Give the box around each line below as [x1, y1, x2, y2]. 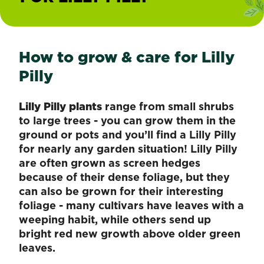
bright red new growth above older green [19, 226, 240, 241]
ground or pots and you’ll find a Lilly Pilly [19, 127, 236, 142]
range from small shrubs [102, 98, 234, 114]
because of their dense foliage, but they [19, 169, 230, 184]
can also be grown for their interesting [19, 183, 223, 199]
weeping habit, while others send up [19, 212, 211, 227]
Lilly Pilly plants [19, 98, 102, 114]
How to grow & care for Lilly [19, 45, 235, 68]
